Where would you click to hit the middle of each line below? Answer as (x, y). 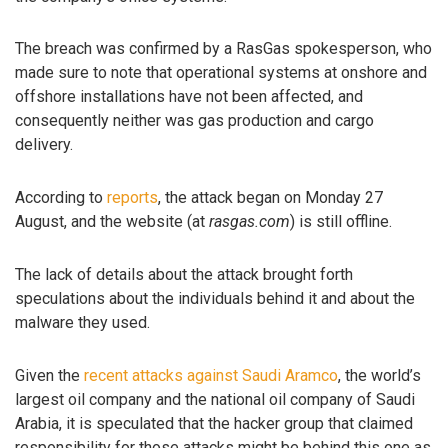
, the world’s (379, 375)
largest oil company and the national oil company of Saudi (215, 399)
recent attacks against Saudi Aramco (211, 375)
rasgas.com (249, 222)
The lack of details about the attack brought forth (184, 274)
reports (132, 198)
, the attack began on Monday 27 (270, 198)
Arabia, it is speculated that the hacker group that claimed (214, 423)
